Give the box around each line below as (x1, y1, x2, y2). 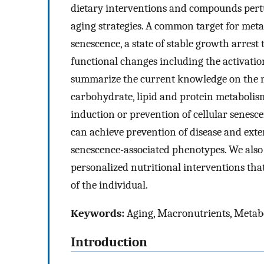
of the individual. (71, 178, 148, 192)
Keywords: (71, 207, 124, 220)
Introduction (71, 235, 147, 250)
